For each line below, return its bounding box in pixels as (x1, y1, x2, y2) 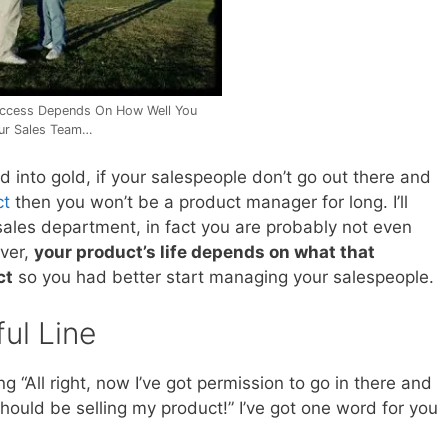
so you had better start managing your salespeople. (13, 266, 434, 287)
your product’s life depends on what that (34, 241, 375, 262)
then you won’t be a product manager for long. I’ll (10, 191, 408, 212)
